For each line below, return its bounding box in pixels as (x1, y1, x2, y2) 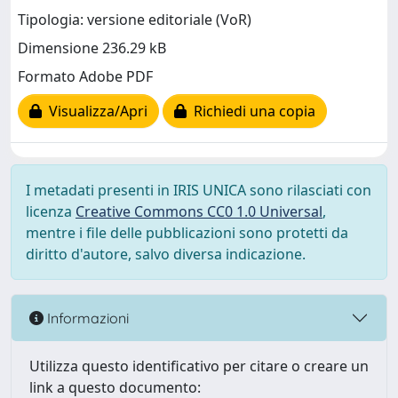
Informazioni (44, 308, 129, 327)
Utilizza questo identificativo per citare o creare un (29, 356, 369, 376)
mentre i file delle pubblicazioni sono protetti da (26, 223, 348, 243)
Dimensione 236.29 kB (18, 38, 166, 59)
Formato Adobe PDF (18, 67, 153, 87)
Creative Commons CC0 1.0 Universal (76, 202, 322, 221)
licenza (26, 202, 76, 221)
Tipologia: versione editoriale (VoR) (18, 10, 251, 30)
